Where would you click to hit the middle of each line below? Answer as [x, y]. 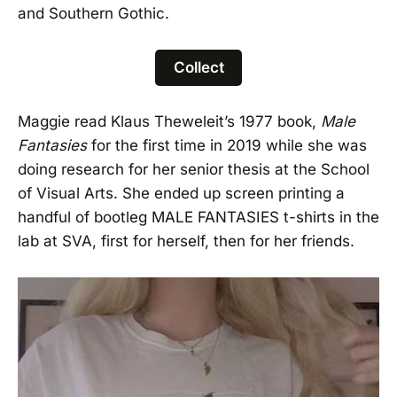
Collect [198, 67]
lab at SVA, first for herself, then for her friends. [186, 241]
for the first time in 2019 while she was [227, 145]
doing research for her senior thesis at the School [194, 169]
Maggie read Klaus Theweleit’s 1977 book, [169, 121]
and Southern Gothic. [93, 13]
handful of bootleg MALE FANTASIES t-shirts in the [198, 217]
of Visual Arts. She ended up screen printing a [181, 193]
